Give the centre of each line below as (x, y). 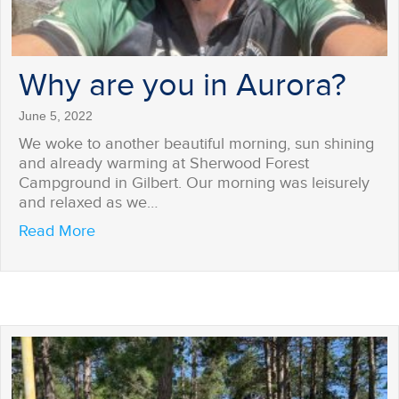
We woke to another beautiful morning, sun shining (196, 144)
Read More (57, 232)
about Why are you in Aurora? (199, 231)
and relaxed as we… (88, 203)
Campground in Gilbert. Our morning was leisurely (194, 183)
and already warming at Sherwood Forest (164, 164)
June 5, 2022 (56, 116)
